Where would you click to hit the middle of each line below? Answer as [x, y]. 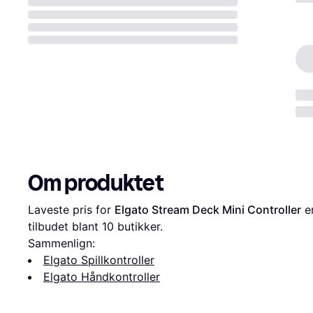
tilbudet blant [65, 227]
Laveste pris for [71, 210]
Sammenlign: [61, 243]
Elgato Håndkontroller [102, 277]
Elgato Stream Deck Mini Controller [208, 210]
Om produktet [96, 183]
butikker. [138, 227]
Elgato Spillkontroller [99, 260]
